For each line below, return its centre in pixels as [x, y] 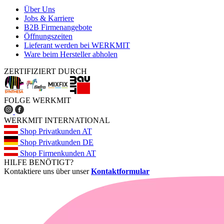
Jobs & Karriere [49, 18]
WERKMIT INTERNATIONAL [57, 120]
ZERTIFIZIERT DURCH [45, 71]
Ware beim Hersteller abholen [71, 54]
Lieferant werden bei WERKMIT [77, 45]
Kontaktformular [120, 171]
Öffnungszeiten [48, 36]
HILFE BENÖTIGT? [39, 162]
